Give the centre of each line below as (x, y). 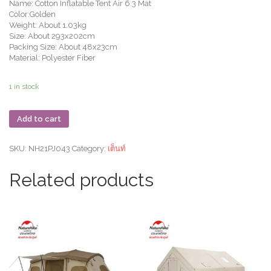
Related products (81, 180)
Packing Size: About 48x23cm (63, 47)
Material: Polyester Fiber (52, 58)
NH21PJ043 (49, 149)
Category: (90, 149)
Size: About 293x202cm (52, 36)
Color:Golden (32, 14)
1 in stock (24, 87)
